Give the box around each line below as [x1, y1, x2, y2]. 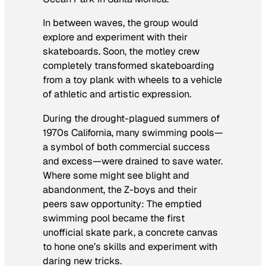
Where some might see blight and [43, 169, 189, 182]
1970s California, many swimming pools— [43, 126, 223, 139]
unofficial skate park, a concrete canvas [43, 226, 218, 239]
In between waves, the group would [43, 17, 198, 30]
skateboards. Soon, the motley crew [43, 45, 199, 58]
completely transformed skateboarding [43, 59, 214, 72]
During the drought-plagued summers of [43, 112, 220, 125]
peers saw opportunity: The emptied [43, 197, 202, 210]
